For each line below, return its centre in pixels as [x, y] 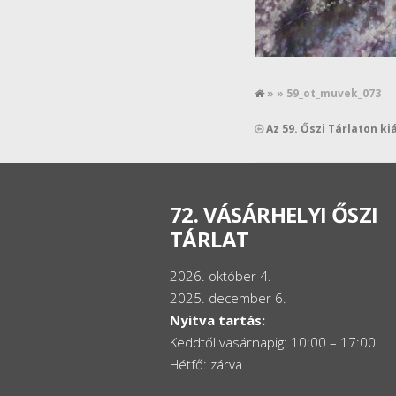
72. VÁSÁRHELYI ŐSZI [274, 214]
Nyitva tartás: [217, 320]
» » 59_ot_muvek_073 [324, 93]
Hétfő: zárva [206, 364]
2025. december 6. [228, 298]
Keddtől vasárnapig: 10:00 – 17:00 [273, 342]
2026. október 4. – [226, 276]
